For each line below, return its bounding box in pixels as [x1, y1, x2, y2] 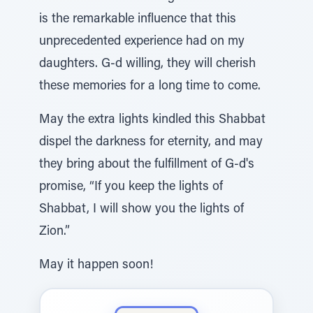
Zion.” [39, 226, 70, 238]
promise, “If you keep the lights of [39, 181, 223, 194]
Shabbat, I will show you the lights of [39, 203, 244, 216]
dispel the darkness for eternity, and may [39, 136, 263, 149]
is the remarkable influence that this [39, 13, 236, 26]
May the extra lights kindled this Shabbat [39, 114, 265, 126]
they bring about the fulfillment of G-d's [39, 159, 254, 171]
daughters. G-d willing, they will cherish [39, 58, 256, 71]
